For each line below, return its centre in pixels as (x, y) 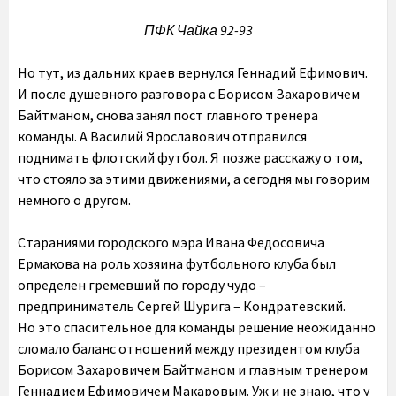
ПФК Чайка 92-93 (198, 30)
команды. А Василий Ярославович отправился (162, 136)
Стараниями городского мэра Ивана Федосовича (171, 242)
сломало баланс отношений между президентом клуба (189, 348)
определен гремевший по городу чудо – (142, 285)
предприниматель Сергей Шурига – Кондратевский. (182, 306)
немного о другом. (74, 200)
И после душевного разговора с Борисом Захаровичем (189, 94)
